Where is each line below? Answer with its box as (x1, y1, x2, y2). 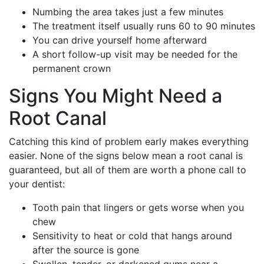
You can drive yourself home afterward (32, 34, 207, 46)
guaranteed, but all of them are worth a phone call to (9, 163, 246, 176)
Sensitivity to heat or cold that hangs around (32, 229, 232, 242)
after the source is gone (32, 243, 139, 256)
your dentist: (9, 177, 65, 190)
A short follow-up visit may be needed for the (32, 48, 237, 60)
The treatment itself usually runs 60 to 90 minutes (32, 19, 255, 32)
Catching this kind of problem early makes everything (9, 135, 249, 147)
